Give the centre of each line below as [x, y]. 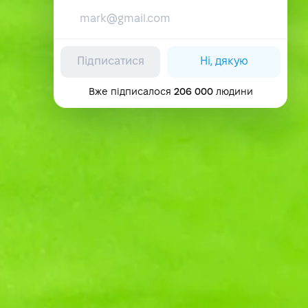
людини [233, 92]
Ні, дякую [224, 62]
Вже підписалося [131, 92]
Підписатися [110, 62]
